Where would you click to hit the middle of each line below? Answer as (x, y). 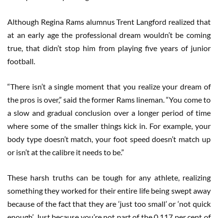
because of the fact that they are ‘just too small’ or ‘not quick (109, 204)
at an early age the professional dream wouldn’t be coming (109, 35)
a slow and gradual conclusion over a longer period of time (109, 113)
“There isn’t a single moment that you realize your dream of (109, 87)
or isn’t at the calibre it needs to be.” (66, 152)
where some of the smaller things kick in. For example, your (109, 126)
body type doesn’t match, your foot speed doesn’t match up (109, 139)
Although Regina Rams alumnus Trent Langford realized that (109, 22)
